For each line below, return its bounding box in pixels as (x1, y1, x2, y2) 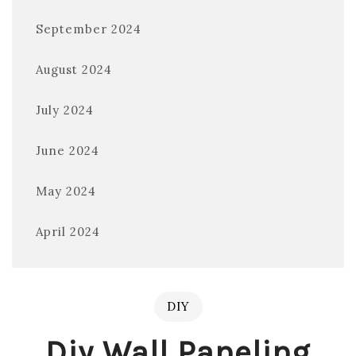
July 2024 (36, 103, 94, 118)
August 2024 (36, 62, 112, 77)
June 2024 (36, 143, 99, 158)
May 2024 (36, 184, 96, 199)
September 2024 (36, 21, 141, 37)
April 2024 (36, 224, 100, 239)
